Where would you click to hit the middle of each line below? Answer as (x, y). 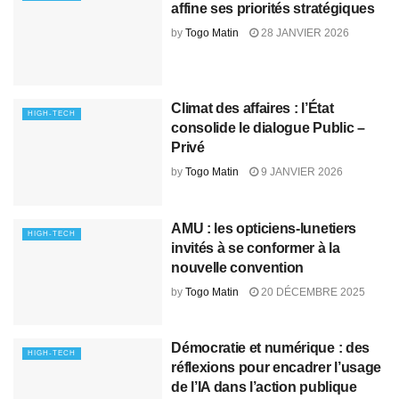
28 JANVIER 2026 (304, 33)
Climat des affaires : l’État (252, 109)
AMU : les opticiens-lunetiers (264, 228)
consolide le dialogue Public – (268, 128)
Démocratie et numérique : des (270, 348)
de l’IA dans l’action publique (264, 387)
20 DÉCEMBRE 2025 (312, 292)
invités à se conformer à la (256, 248)
